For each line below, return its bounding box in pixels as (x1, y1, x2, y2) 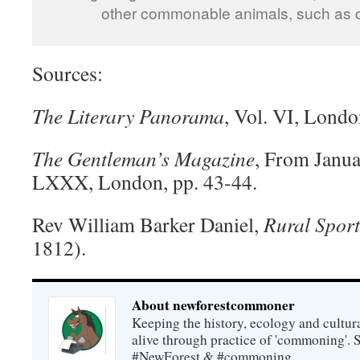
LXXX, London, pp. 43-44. (32, 168, 257, 196)
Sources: (32, 59, 103, 88)
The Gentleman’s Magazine (32, 145, 255, 173)
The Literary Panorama (32, 102, 224, 130)
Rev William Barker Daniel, (32, 211, 264, 239)
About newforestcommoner (132, 295, 295, 316)
